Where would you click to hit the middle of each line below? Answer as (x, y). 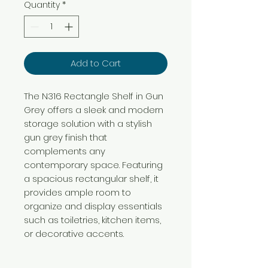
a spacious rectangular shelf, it (91, 178)
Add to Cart (96, 63)
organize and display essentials (93, 206)
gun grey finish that (66, 137)
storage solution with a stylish (88, 123)
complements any (65, 151)
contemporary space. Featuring (93, 165)
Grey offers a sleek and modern (94, 109)
